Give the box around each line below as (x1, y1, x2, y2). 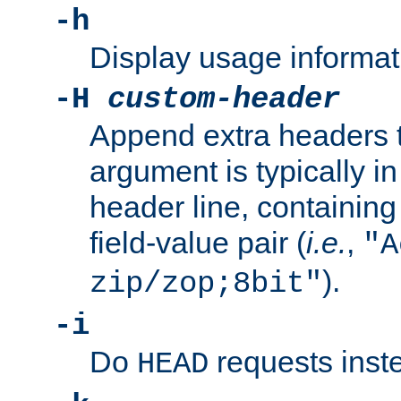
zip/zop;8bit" (90, 267, 322, 302)
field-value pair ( (90, 226, 306, 260)
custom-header (107, 82, 340, 117)
